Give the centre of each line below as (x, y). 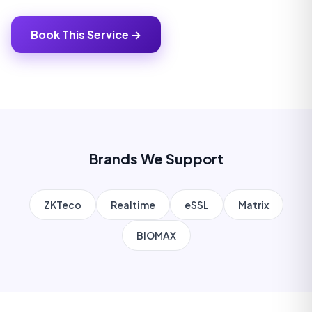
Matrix (253, 205)
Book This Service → (86, 34)
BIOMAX (156, 235)
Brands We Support (156, 158)
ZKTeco (62, 205)
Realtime (133, 205)
